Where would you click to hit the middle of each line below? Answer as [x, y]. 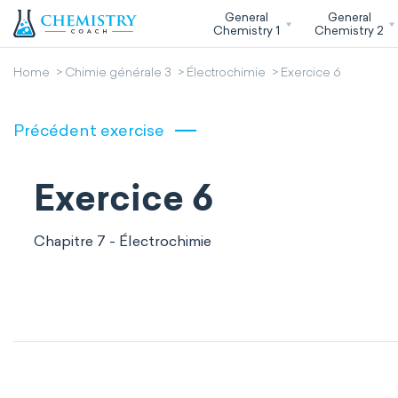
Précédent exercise [89, 131]
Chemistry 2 [350, 30]
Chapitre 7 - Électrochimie [123, 241]
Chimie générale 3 [118, 74]
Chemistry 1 [246, 30]
